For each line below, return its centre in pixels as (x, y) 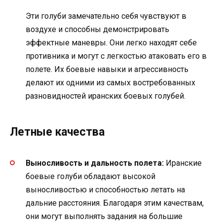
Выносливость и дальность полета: (95, 163)
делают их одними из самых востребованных (110, 83)
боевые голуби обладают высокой (91, 176)
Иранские (183, 163)
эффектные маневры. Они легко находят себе (111, 43)
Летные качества (57, 132)
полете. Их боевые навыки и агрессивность (107, 70)
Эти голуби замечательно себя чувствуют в (106, 16)
